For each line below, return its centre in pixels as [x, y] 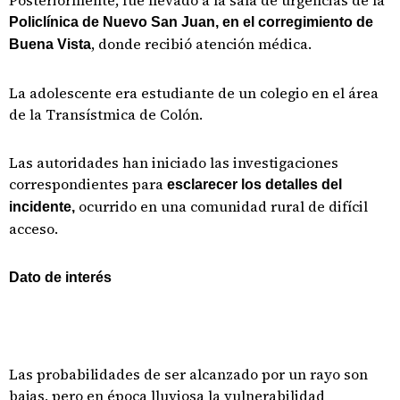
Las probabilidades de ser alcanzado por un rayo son [188, 374]
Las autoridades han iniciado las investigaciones [174, 162]
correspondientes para [88, 184]
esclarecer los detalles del [254, 184]
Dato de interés [60, 277]
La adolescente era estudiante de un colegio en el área [194, 93]
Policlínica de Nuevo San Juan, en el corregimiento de [191, 22]
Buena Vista [50, 44]
